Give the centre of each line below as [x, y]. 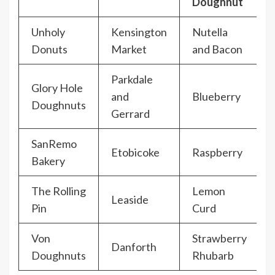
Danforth [134, 247]
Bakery [48, 161]
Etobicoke [135, 153]
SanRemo [54, 144]
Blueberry [216, 97]
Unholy [48, 32]
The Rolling [59, 191]
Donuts [49, 49]
